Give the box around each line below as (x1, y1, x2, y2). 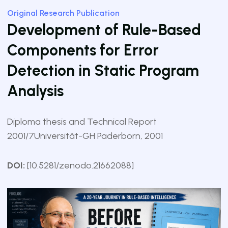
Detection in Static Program (7, 61, 199, 80)
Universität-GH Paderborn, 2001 (34, 130, 163, 142)
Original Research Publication (7, 8, 120, 18)
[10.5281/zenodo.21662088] (27, 160, 134, 172)
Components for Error (7, 41, 159, 60)
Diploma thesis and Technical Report (7, 116, 157, 128)
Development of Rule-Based (7, 20, 201, 40)
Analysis (7, 81, 64, 101)
